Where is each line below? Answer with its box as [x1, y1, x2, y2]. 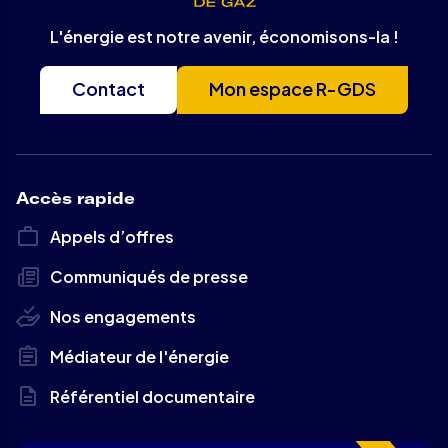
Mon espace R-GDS [209, 77, 376, 101]
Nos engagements [50, 306, 196, 328]
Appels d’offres [50, 226, 174, 248]
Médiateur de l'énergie [50, 346, 229, 368]
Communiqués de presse [50, 266, 248, 288]
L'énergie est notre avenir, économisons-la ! [49, 26, 399, 48]
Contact [72, 77, 145, 101]
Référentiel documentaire [50, 386, 255, 408]
